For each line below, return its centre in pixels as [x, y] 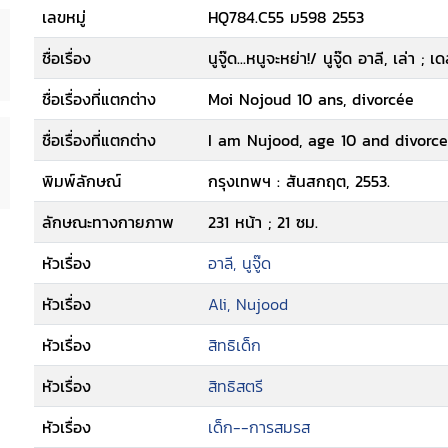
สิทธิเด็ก [234, 345]
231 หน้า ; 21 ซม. [263, 222]
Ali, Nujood [248, 304]
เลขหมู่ [64, 17]
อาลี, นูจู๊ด [239, 263]
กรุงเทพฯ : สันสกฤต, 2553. [299, 181]
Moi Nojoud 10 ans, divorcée [311, 99]
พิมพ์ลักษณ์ [81, 181]
